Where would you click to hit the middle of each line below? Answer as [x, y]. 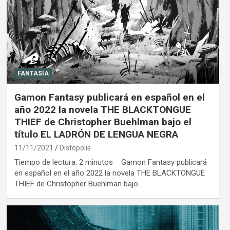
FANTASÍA [33, 73]
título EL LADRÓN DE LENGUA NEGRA [96, 134]
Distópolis [75, 148]
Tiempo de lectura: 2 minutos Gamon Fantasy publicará [110, 162]
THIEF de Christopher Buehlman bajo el [103, 122]
